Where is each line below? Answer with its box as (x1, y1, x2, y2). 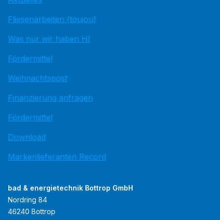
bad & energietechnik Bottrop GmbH (8, 184, 133, 192)
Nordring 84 (8, 195, 47, 204)
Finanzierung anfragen (8, 93, 93, 103)
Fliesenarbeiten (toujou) (8, 14, 96, 25)
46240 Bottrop (8, 207, 55, 216)
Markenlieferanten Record (8, 152, 106, 162)
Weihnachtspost (8, 73, 67, 83)
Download (8, 132, 46, 142)
